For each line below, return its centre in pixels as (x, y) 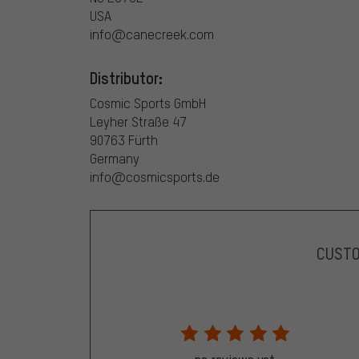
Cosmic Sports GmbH (148, 103)
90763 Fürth (124, 139)
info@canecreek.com (152, 34)
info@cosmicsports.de (155, 176)
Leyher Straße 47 (138, 121)
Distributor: (126, 77)
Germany (115, 158)
